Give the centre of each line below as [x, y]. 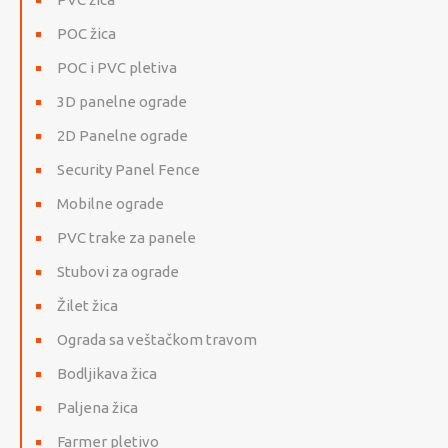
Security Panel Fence [128, 170]
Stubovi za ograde [118, 272]
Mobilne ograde [110, 204]
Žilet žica [87, 306]
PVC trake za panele [126, 238]
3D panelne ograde [122, 102]
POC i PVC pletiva [117, 68]
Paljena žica [97, 408]
